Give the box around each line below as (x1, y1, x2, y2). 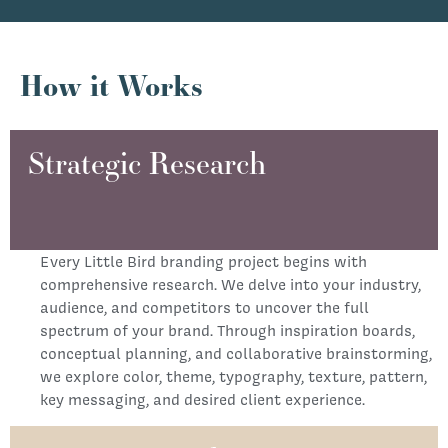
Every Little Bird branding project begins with (40, 251, 367, 273)
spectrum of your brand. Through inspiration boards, (40, 320, 415, 342)
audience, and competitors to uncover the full (40, 297, 369, 319)
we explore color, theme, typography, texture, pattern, (40, 366, 427, 388)
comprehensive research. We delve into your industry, (40, 274, 421, 296)
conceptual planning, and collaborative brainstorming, (40, 343, 432, 365)
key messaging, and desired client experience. (40, 389, 365, 411)
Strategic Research (28, 141, 266, 185)
